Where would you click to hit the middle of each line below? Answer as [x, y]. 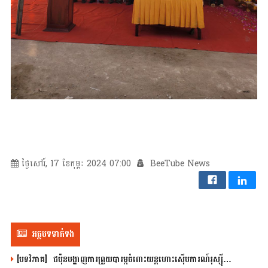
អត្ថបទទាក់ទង [53, 234]
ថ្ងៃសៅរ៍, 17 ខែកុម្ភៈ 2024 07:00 [76, 164]
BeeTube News [178, 164]
